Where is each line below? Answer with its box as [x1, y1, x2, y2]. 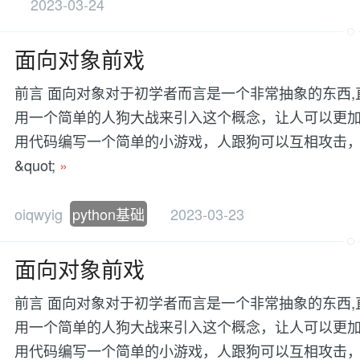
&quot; [14, 153, 59, 175]
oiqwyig [14, 203, 67, 225]
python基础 [72, 203, 145, 225]
